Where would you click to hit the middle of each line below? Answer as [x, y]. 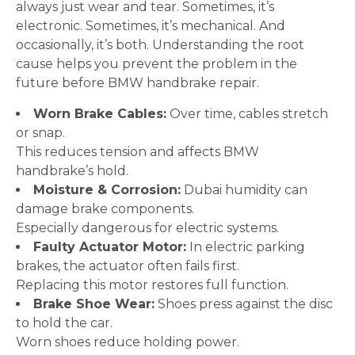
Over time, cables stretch [247, 114]
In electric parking [246, 247]
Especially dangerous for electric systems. [147, 228]
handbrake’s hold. [72, 171]
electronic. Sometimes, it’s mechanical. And [151, 26]
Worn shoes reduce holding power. [128, 342]
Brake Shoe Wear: [94, 304]
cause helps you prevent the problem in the [157, 64]
